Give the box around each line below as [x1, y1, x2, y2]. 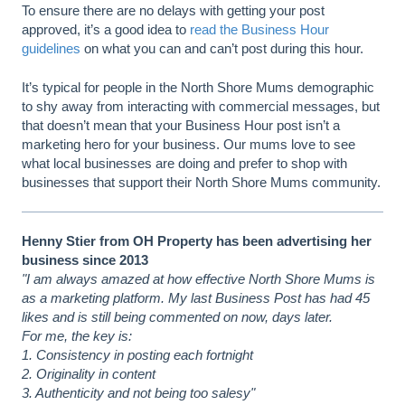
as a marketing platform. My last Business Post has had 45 [22, 290, 370, 306]
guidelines [22, 40, 80, 56]
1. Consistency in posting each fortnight [22, 347, 253, 363]
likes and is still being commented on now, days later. [22, 309, 333, 325]
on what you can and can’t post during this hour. [80, 40, 367, 56]
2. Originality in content [22, 366, 155, 382]
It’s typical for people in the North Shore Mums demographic [22, 80, 374, 95]
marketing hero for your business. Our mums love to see [22, 137, 355, 152]
